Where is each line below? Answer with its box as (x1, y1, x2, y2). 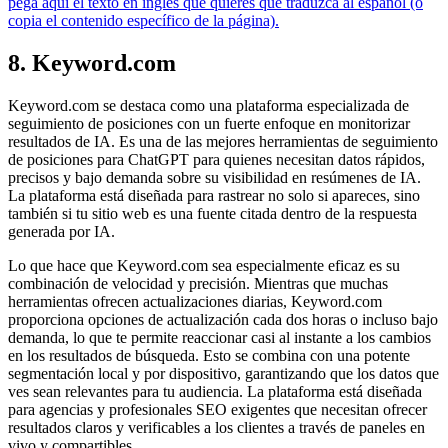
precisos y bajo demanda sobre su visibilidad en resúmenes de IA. (8, 169, 421, 187)
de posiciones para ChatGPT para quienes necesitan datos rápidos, (8, 151, 425, 169)
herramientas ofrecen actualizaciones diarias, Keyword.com (8, 293, 382, 311)
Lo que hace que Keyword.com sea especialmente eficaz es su (8, 257, 400, 275)
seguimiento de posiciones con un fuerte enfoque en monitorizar (8, 115, 410, 133)
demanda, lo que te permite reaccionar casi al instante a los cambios (8, 329, 431, 347)
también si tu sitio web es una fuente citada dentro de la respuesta (8, 205, 417, 223)
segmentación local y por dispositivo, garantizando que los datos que (8, 365, 439, 383)
